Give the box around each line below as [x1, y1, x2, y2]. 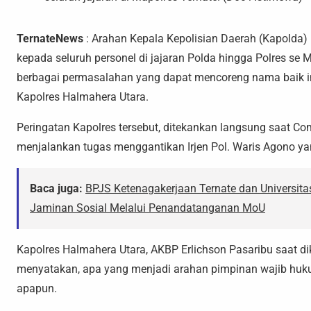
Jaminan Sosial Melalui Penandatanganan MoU [30, 201, 265, 215]
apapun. [17, 281, 57, 295]
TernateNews [17, 31, 83, 45]
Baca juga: [30, 181, 83, 195]
